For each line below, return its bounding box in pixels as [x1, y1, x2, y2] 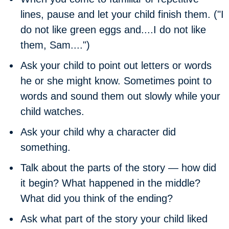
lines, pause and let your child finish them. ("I [20, 9, 224, 20]
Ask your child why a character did [20, 126, 176, 138]
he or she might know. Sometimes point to [20, 75, 212, 86]
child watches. [20, 106, 84, 117]
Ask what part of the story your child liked [20, 213, 208, 224]
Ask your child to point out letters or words [20, 60, 212, 71]
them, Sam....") [20, 39, 90, 51]
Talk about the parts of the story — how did [20, 162, 216, 173]
